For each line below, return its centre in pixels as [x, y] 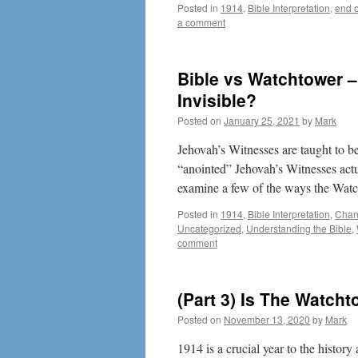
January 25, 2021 [262, 120]
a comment [201, 22]
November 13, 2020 [267, 319]
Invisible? [217, 100]
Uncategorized [209, 228]
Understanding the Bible [299, 228]
